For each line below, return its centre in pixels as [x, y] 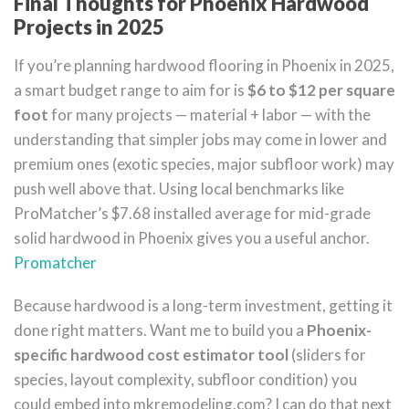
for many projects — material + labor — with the [210, 115]
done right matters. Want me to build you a [160, 330]
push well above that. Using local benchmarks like [179, 189]
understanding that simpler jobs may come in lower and [200, 139]
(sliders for [327, 355]
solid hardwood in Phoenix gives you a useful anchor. [192, 238]
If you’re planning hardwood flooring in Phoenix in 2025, [204, 65]
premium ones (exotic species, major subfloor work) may [204, 164]
